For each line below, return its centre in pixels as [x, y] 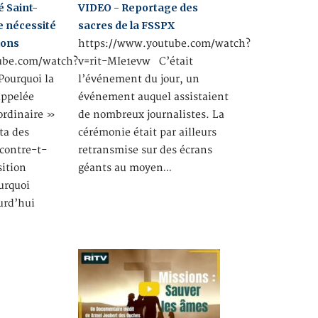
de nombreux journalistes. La [151, 115]
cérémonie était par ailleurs [147, 132]
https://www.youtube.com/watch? [164, 44]
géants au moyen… [125, 168]
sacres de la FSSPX [126, 26]
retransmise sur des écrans [145, 150]
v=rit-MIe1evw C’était [135, 61]
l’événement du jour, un [138, 79]
